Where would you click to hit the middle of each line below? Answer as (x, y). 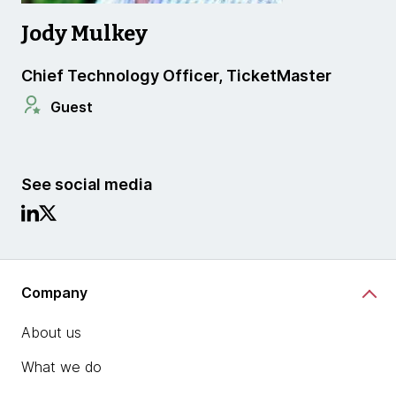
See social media (87, 184)
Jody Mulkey (84, 34)
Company (54, 292)
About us (51, 332)
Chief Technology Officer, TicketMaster (176, 76)
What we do (61, 367)
